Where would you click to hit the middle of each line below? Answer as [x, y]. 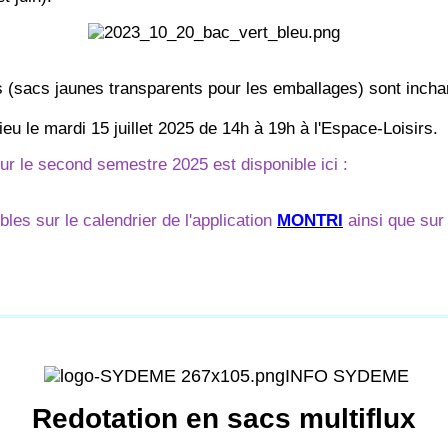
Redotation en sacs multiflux [224, 418]
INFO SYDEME [346, 376]
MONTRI [310, 220]
